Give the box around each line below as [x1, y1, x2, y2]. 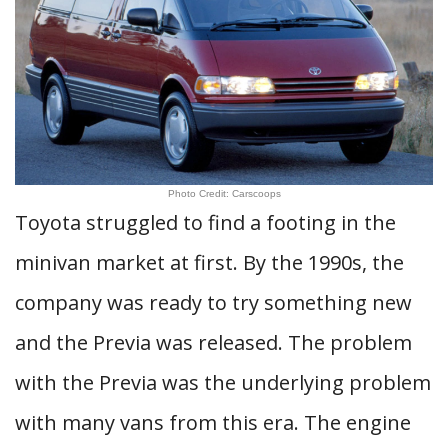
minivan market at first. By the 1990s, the [15, 249, 404, 276]
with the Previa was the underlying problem [15, 369, 431, 396]
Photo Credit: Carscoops [167, 188, 281, 199]
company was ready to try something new [15, 289, 412, 316]
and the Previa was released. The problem [15, 329, 412, 356]
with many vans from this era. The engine [15, 409, 411, 436]
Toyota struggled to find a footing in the [15, 209, 396, 236]
